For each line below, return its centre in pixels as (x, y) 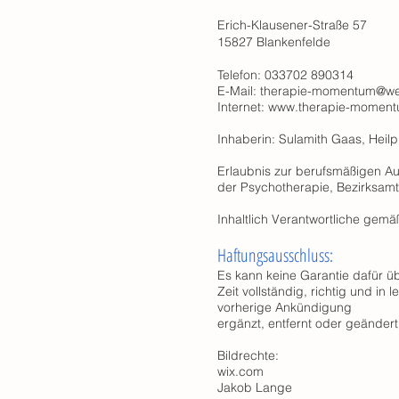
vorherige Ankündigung (286, 307)
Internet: (243, 107)
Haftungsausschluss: (275, 255)
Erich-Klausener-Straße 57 (292, 25)
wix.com (240, 371)
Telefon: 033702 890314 (285, 75)
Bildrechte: (248, 355)
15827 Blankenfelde (274, 42)
